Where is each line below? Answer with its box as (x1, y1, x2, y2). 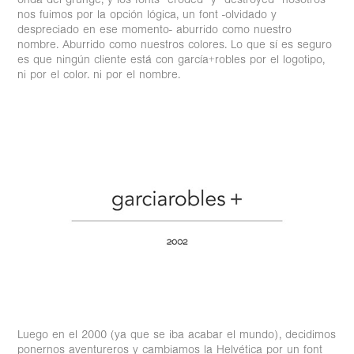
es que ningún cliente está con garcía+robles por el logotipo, (17, 52, 326, 66)
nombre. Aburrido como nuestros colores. (17, 37, 232, 51)
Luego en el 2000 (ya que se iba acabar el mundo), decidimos (17, 327, 337, 341)
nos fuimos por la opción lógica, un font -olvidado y (17, 7, 277, 21)
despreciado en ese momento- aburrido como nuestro (17, 22, 292, 36)
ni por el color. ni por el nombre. (17, 67, 181, 81)
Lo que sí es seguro (231, 37, 333, 51)
